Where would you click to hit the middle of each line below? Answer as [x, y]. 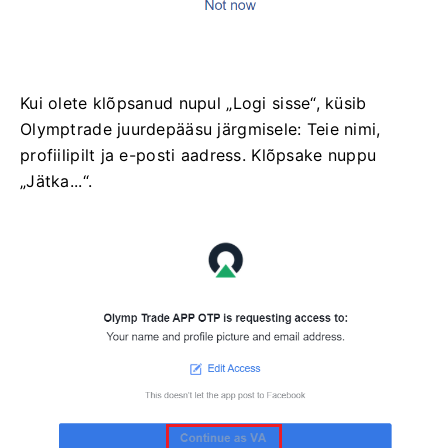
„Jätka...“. [56, 181]
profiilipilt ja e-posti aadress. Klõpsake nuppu [198, 155]
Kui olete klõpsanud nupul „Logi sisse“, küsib [193, 103]
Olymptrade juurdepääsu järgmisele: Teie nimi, [200, 129]
